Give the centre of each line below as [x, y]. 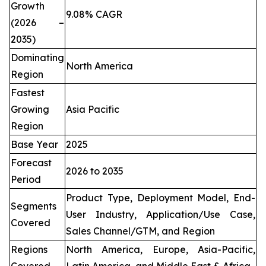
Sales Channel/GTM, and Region [140, 231]
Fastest [28, 93]
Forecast [31, 163]
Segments [34, 206]
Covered [31, 223]
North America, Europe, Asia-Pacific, [161, 250]
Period [26, 180]
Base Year [34, 145]
